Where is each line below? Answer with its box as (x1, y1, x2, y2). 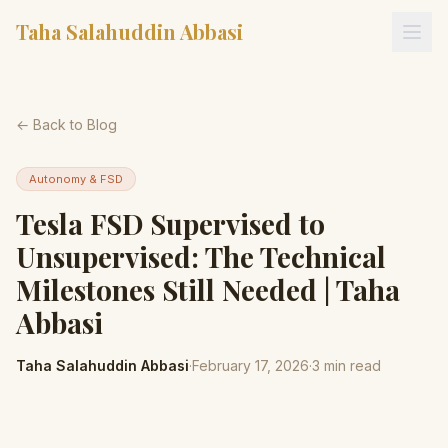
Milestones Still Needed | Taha (16, 271, 400, 308)
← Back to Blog (16, 116, 117, 133)
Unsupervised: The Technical (16, 238, 386, 275)
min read (320, 357, 381, 374)
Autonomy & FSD (29, 172, 123, 186)
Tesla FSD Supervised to (16, 205, 325, 242)
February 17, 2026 (192, 357, 309, 374)
